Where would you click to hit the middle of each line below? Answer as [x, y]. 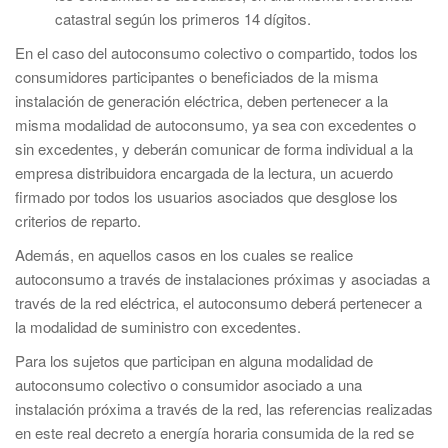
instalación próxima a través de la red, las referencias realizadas [224, 408]
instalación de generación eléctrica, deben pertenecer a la [201, 100]
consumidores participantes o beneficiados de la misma [196, 76]
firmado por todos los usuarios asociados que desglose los [206, 196]
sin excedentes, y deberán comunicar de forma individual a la [214, 148]
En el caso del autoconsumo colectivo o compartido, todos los [216, 52]
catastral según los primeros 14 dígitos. [183, 18]
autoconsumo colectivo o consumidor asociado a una [188, 384]
